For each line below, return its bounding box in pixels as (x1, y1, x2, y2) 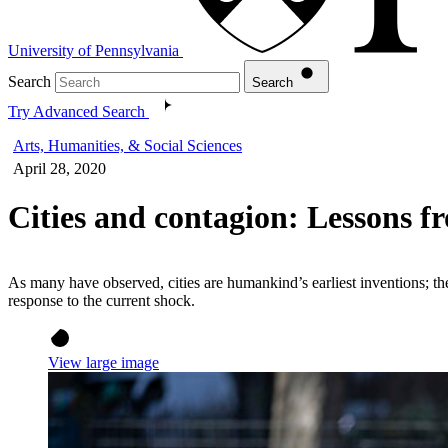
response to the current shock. (8, 291, 199, 309)
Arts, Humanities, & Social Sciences (13, 136, 242, 154)
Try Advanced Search (8, 102, 145, 120)
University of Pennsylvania (8, 41, 179, 59)
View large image (48, 353, 159, 371)
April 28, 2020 (13, 159, 106, 177)
